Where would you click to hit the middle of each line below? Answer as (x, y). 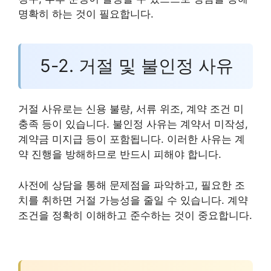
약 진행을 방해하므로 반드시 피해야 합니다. (120, 155)
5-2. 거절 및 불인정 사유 (136, 66)
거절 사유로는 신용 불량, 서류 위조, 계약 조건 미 (131, 109)
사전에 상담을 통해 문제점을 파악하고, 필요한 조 (132, 185)
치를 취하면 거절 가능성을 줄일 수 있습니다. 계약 (133, 200)
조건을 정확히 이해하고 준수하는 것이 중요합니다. (135, 215)
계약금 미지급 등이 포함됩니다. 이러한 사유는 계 (132, 139)
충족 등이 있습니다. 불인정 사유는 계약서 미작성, (133, 124)
